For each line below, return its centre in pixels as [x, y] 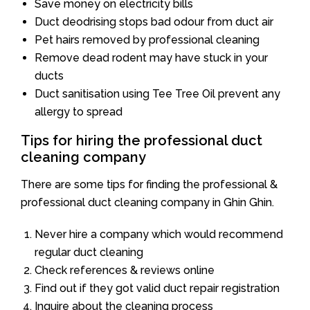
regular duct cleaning [89, 252]
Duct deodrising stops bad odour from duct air [154, 21]
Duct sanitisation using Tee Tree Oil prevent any [157, 93]
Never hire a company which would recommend [159, 234]
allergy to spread [79, 111]
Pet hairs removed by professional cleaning [147, 39]
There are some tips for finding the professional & [149, 184]
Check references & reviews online [125, 270]
